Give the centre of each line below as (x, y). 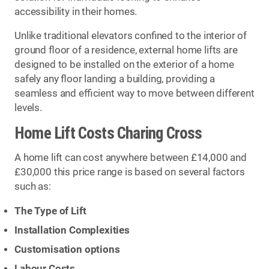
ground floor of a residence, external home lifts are (126, 50)
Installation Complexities (72, 230)
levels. (28, 108)
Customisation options (67, 249)
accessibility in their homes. (76, 11)
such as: (33, 187)
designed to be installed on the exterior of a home (124, 65)
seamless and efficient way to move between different (134, 94)
